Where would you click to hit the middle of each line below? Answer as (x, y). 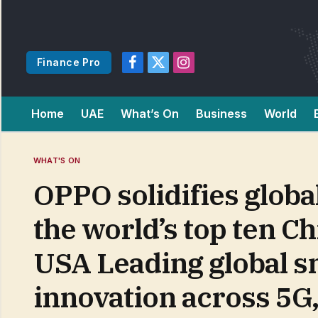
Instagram (205, 69)
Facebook (156, 69)
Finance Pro (69, 62)
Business (221, 114)
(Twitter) (177, 84)
